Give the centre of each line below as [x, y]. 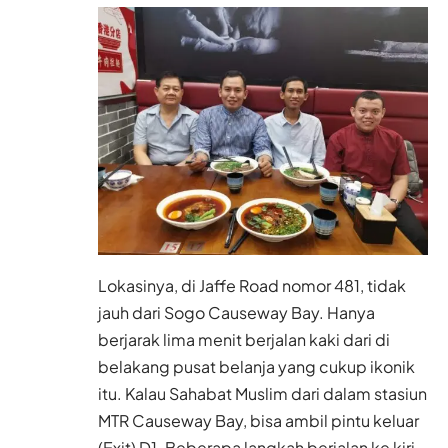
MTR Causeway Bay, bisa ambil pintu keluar [258, 420]
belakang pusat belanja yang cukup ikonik [256, 366]
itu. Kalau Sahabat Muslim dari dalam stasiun [262, 393]
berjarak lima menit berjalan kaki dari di [244, 339]
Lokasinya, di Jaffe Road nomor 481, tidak [252, 285]
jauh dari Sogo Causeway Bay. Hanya [236, 312]
